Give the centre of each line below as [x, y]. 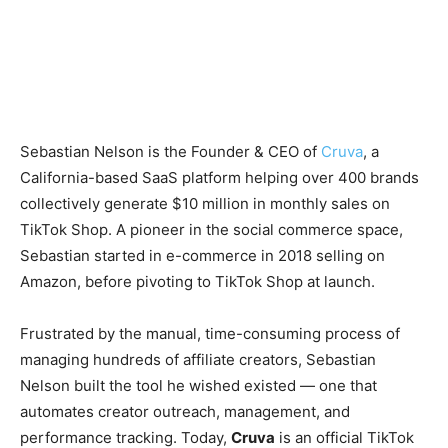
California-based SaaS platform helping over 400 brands [219, 177]
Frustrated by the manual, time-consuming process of [210, 333]
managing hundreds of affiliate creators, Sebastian [198, 359]
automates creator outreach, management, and [185, 411]
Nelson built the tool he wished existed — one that [198, 385]
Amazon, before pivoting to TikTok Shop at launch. [197, 281]
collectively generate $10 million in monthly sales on [205, 203]
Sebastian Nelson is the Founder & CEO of [170, 151]
